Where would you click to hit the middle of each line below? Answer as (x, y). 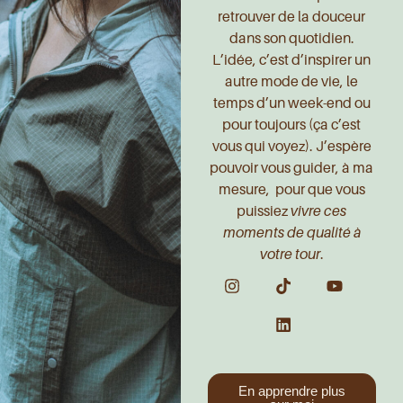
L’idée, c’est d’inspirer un (292, 60)
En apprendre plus (291, 391)
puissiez (264, 211)
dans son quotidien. (291, 38)
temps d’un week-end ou (291, 103)
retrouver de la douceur (292, 17)
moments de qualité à (291, 233)
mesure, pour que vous (291, 189)
